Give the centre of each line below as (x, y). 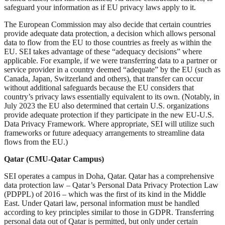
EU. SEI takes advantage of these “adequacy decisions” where (103, 52)
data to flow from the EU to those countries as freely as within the (108, 43)
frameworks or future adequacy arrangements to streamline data (104, 133)
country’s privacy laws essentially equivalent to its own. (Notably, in (112, 97)
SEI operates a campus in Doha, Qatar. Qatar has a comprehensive (109, 176)
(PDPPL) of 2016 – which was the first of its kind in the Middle (105, 194)
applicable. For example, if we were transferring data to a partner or (110, 61)
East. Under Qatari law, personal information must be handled (102, 203)
